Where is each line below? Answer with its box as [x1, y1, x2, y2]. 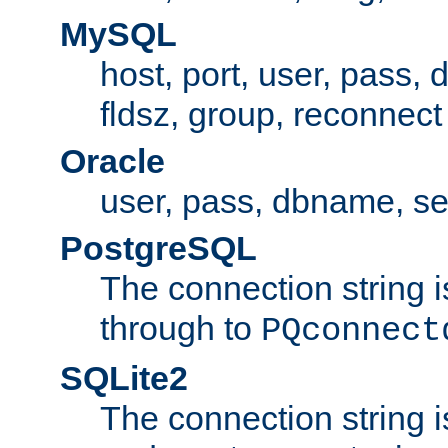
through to [100, 308, 261, 347]
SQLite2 [60, 358, 188, 397]
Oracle [60, 141, 165, 180]
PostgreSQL [60, 228, 257, 267]
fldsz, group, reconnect [100, 94, 442, 133]
